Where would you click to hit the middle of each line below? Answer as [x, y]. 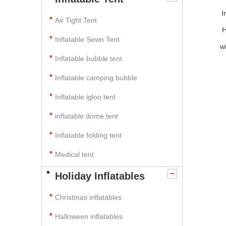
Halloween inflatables [89, 216]
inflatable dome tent [87, 116]
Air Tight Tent [76, 20]
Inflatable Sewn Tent [87, 39]
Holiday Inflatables [100, 176]
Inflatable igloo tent [85, 97]
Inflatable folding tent [88, 135]
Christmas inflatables [89, 197]
